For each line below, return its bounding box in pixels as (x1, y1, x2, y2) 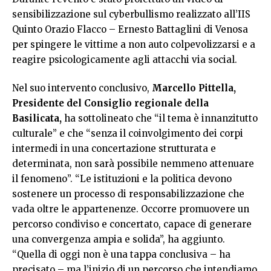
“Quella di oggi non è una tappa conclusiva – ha (12, 249, 230, 261)
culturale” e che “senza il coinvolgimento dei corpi (12, 128, 243, 140)
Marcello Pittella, (152, 82, 236, 94)
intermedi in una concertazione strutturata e (12, 143, 216, 155)
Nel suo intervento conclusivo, (12, 82, 152, 94)
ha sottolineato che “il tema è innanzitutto (64, 113, 258, 125)
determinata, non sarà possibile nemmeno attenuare (12, 158, 254, 170)
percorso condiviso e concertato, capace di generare (12, 218, 252, 230)
